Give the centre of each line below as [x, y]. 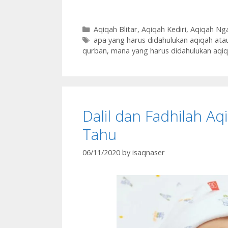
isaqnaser [149, 152]
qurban [95, 50]
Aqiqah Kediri [164, 29]
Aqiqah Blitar [115, 29]
